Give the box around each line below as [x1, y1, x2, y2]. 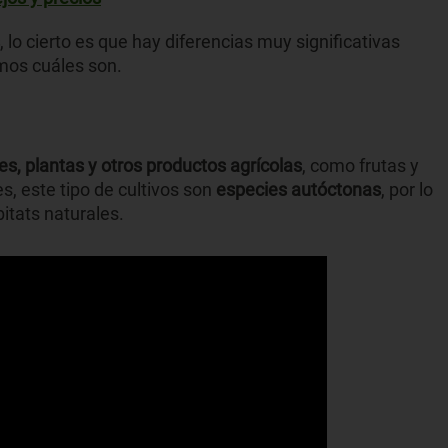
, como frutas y [302, 154, 419, 176]
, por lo [381, 178, 433, 200]
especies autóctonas [216, 178, 381, 200]
